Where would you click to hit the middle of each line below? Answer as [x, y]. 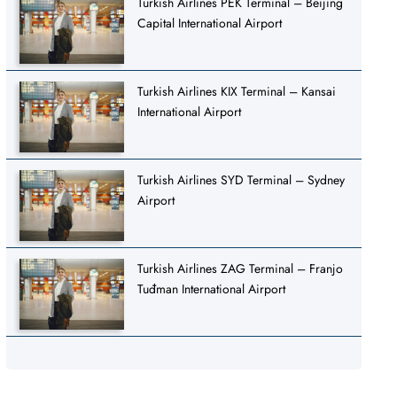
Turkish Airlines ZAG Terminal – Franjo [241, 268]
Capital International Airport [210, 23]
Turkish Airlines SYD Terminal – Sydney [241, 179]
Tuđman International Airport [212, 288]
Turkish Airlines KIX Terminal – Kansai [237, 91]
